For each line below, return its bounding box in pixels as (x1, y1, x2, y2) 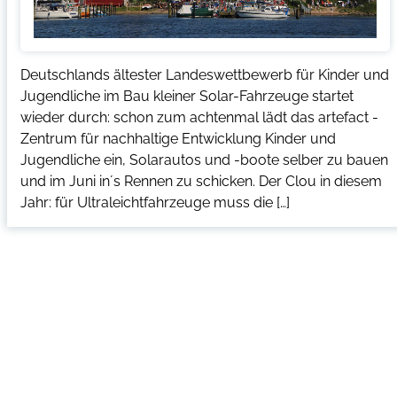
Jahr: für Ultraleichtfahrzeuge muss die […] (19, 193, 290, 211)
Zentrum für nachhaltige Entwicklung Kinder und (19, 129, 336, 147)
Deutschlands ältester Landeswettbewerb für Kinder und (19, 66, 389, 83)
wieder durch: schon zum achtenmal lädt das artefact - (19, 108, 378, 126)
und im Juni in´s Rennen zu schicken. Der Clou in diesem (19, 172, 382, 190)
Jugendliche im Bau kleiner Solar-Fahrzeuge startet (19, 87, 354, 105)
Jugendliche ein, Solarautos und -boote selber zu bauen (19, 151, 388, 168)
